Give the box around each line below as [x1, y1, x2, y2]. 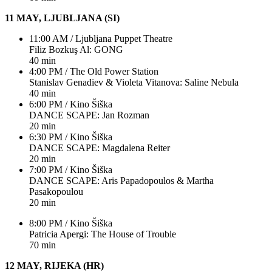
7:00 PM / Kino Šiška [29, 164, 112, 175]
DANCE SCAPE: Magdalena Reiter [29, 142, 170, 153]
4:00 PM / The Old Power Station [29, 66, 158, 76]
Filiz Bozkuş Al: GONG [29, 44, 123, 55]
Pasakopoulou [29, 186, 83, 197]
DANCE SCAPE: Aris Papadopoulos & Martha [29, 175, 214, 186]
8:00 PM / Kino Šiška [29, 217, 112, 228]
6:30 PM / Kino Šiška [29, 131, 112, 142]
